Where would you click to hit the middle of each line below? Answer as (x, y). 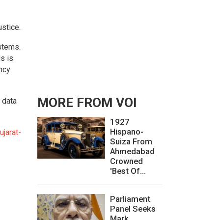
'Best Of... (128, 171)
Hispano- (127, 132)
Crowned (126, 161)
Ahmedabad (132, 151)
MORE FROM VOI (87, 103)
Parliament (130, 199)
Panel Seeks (133, 208)
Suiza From (131, 142)
